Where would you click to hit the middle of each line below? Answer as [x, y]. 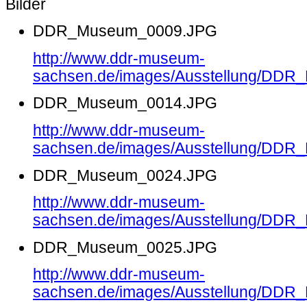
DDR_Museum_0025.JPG [125, 247]
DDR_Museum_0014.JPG [125, 103]
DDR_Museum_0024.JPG [125, 175]
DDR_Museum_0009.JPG [125, 32]
